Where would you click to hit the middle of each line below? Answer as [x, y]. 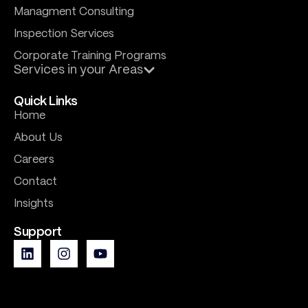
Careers [34, 160]
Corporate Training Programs [90, 56]
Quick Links [46, 102]
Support [38, 233]
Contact [35, 182]
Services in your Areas [78, 70]
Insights [34, 204]
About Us [38, 138]
